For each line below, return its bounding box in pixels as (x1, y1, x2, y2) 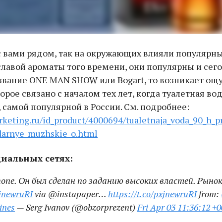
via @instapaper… (33, 187, 108, 200)
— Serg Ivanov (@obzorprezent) (15, 201, 137, 213)
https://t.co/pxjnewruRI (108, 187, 197, 200)
